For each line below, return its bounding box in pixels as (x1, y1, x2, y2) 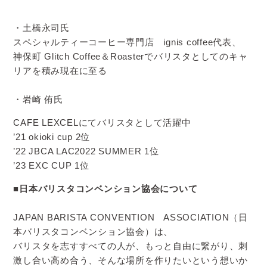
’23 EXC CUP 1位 (13, 160, 89, 170)
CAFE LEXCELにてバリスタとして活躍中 (13, 117, 191, 128)
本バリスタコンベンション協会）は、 (13, 226, 173, 237)
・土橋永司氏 (13, 22, 70, 33)
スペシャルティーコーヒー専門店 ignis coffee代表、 (13, 36, 241, 47)
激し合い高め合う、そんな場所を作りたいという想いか (13, 254, 249, 265)
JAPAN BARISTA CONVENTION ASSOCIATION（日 (13, 212, 248, 222)
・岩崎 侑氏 (13, 94, 63, 104)
